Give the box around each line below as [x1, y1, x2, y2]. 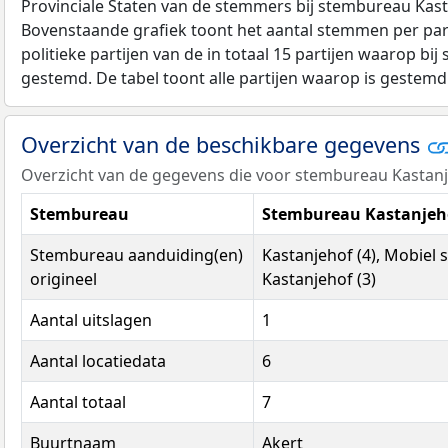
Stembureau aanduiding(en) [30, 243, 243, 266]
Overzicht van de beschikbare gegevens [21, 129, 426, 159]
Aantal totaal [30, 390, 126, 413]
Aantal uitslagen [30, 308, 152, 331]
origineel [30, 267, 97, 290]
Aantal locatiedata [30, 349, 166, 372]
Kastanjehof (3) [262, 267, 376, 290]
